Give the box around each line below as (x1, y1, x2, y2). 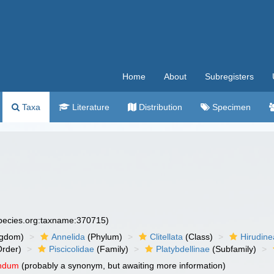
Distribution (136, 102, 182, 112)
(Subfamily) (210, 244, 257, 254)
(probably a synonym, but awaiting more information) (19, 261, 226, 270)
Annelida (51, 232, 86, 242)
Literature (70, 102, 109, 112)
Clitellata (150, 232, 183, 242)
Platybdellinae (156, 244, 210, 254)
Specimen (210, 102, 251, 112)
